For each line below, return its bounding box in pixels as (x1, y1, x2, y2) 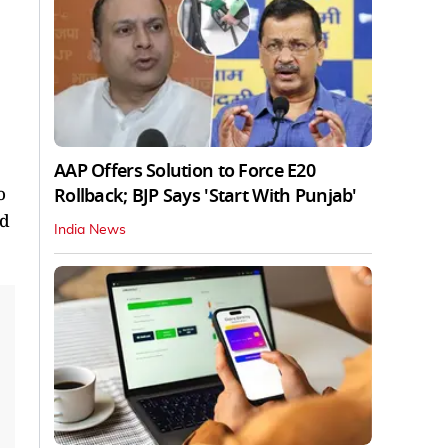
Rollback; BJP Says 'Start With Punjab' (54, 182, 357, 209)
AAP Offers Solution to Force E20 (54, 157, 315, 184)
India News (54, 222, 126, 237)
